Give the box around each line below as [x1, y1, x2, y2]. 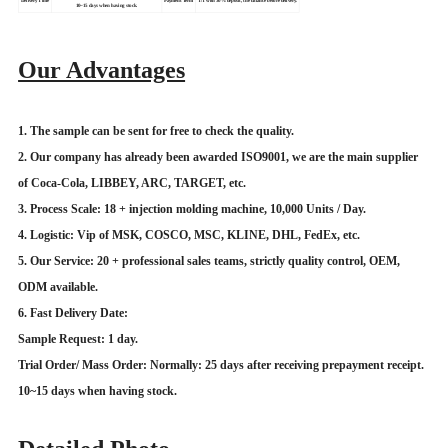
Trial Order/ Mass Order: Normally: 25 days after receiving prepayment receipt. [18, 358, 425, 373]
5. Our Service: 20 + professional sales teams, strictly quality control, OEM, [18, 254, 401, 269]
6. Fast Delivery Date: [18, 306, 135, 321]
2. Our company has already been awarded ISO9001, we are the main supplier [18, 150, 419, 165]
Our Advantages [18, 57, 186, 84]
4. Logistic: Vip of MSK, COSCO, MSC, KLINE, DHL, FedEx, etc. [18, 228, 361, 243]
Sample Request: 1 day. [18, 332, 139, 347]
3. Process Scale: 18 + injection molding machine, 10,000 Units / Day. [18, 202, 367, 217]
